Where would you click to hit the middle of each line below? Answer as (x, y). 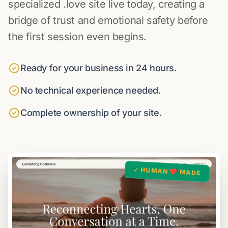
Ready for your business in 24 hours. (98, 68)
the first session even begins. (78, 37)
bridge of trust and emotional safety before (108, 20)
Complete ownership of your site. (91, 113)
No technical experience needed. (91, 90)
